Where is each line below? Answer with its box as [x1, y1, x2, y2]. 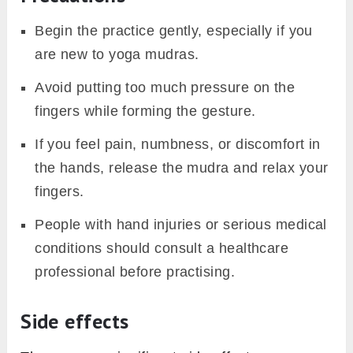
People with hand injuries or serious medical [35, 217, 327, 233]
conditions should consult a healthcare [35, 240, 289, 257]
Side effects [20, 308, 129, 335]
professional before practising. [35, 264, 236, 281]
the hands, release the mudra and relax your [35, 160, 329, 176]
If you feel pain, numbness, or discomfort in [35, 136, 321, 153]
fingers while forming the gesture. [35, 103, 256, 120]
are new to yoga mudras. [35, 46, 199, 63]
